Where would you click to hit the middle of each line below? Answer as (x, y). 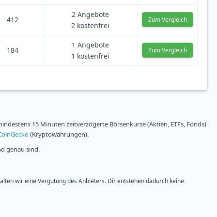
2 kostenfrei (90, 26)
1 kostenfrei (90, 56)
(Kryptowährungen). (59, 134)
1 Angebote (90, 45)
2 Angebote (90, 15)
